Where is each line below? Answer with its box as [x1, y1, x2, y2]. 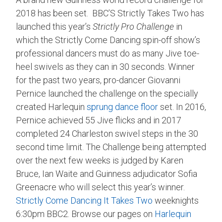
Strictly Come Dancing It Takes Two [16, 195, 153, 206]
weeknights [153, 195, 199, 206]
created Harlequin [16, 102, 87, 112]
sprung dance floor [87, 102, 158, 112]
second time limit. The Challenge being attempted [16, 142, 206, 153]
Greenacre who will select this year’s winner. [16, 182, 185, 193]
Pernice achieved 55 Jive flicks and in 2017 [16, 115, 181, 126]
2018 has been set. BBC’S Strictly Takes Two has [16, 8, 204, 19]
